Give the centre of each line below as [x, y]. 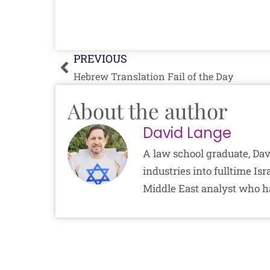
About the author [148, 110]
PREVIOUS [100, 58]
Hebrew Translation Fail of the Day [153, 76]
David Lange [187, 133]
